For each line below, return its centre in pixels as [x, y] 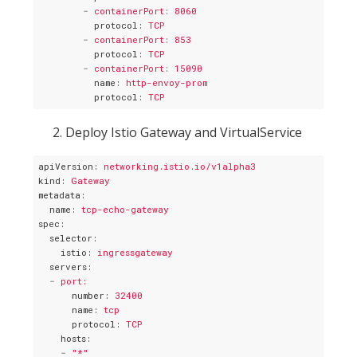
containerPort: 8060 [145, 10]
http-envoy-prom [167, 82]
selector [71, 238]
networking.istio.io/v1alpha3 [180, 167]
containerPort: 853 [143, 39]
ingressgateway [135, 253]
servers [68, 267]
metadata [59, 195]
